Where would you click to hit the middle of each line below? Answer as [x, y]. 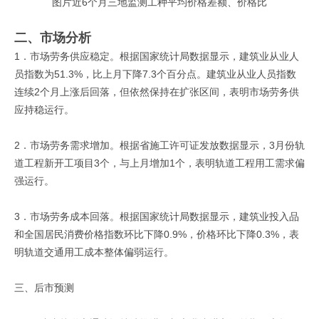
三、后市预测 [44, 287]
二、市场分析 [53, 37]
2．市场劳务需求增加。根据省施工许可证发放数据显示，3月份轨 [159, 145]
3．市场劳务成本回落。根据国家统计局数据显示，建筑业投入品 [157, 216]
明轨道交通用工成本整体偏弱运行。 [94, 252]
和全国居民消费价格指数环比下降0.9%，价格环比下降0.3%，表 [157, 234]
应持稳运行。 [44, 109]
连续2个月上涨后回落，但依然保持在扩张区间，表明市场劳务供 [157, 91]
